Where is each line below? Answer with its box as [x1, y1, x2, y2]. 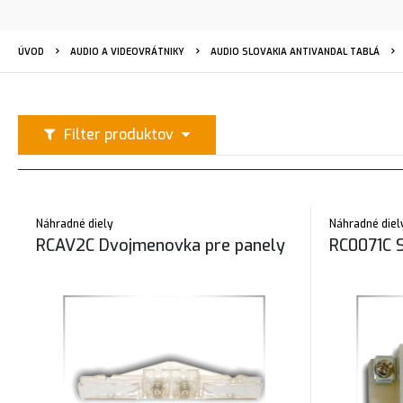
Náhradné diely [36, 217, 113, 231]
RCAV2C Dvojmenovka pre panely [36, 235, 285, 256]
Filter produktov [60, 125, 177, 144]
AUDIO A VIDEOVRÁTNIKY [70, 46, 184, 58]
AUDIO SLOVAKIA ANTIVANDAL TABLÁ [210, 46, 380, 58]
